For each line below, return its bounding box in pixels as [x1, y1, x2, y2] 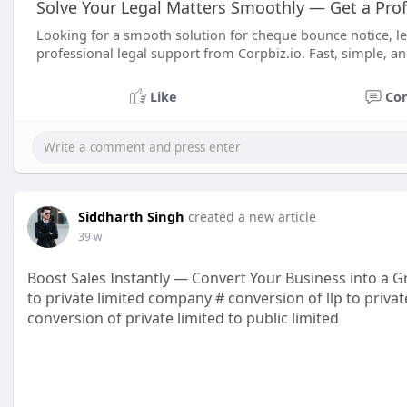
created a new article [188, 208, 316, 225]
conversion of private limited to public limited [27, 308, 339, 328]
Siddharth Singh [78, 207, 184, 225]
